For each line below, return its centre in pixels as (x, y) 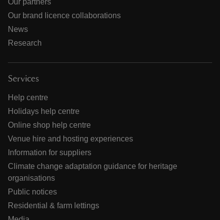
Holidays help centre (44, 111)
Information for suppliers (50, 153)
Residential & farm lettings (54, 206)
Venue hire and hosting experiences (70, 139)
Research (25, 43)
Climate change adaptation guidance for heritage (93, 166)
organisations (31, 178)
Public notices (32, 192)
